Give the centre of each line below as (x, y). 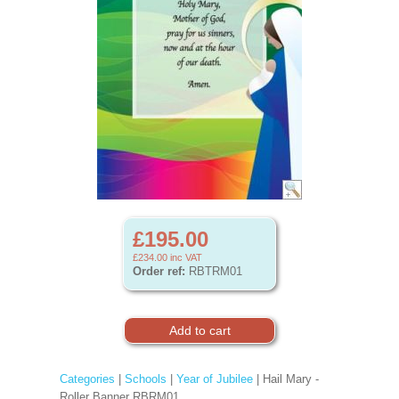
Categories (87, 379)
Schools (145, 379)
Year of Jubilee (214, 379)
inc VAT (185, 257)
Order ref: (159, 271)
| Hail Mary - (285, 379)
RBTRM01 (214, 271)
